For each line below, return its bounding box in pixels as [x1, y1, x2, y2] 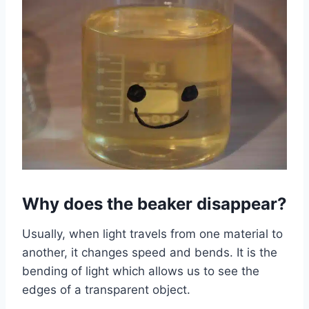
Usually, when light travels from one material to [22, 227, 283, 241]
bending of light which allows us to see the [22, 264, 259, 279]
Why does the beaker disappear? [22, 194, 287, 215]
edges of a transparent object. [22, 283, 190, 297]
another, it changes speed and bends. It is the [22, 246, 277, 260]
